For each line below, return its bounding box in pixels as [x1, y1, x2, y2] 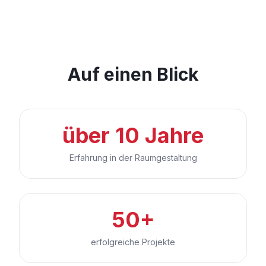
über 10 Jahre [62, 122, 204, 148]
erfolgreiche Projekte [91, 236, 175, 247]
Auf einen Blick [67, 63, 199, 85]
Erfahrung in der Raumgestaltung [69, 152, 197, 163]
